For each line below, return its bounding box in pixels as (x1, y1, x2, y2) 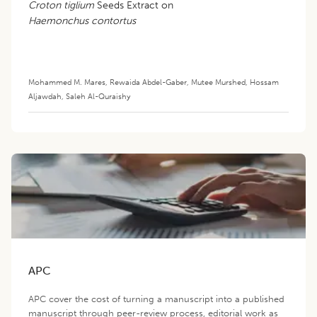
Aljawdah (28, 91, 62, 101)
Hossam (250, 76, 279, 87)
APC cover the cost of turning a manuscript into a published (28, 293, 284, 304)
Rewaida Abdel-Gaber (110, 76, 187, 87)
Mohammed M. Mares (28, 76, 105, 87)
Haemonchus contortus (28, 14, 136, 27)
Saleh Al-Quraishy (66, 91, 130, 101)
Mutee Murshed (191, 76, 246, 87)
